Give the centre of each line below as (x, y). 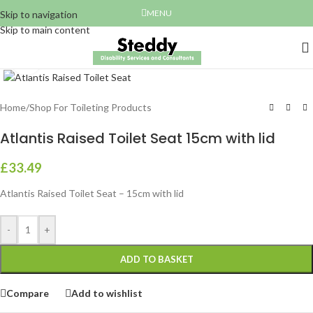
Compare (28, 293)
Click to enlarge (75, 59)
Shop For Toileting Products (90, 108)
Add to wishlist (107, 293)
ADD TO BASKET (156, 260)
